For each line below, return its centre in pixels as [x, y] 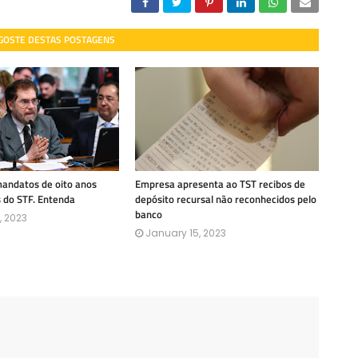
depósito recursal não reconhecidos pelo [226, 199]
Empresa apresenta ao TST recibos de [220, 184]
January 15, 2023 [186, 233]
